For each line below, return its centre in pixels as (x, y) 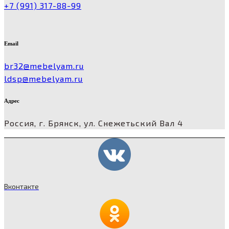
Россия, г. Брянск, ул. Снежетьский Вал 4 (94, 123)
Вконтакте (21, 186)
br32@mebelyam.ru (44, 66)
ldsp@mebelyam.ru (43, 79)
